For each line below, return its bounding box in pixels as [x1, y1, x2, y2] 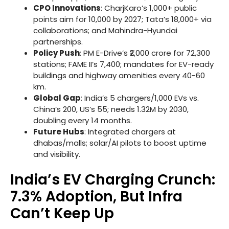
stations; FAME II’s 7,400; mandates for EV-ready [33, 58, 214, 70]
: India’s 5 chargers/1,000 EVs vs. [81, 92, 199, 103]
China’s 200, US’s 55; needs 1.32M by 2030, [33, 103, 189, 114]
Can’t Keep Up [10, 203, 114, 224]
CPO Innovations [33, 2, 101, 13]
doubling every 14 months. [33, 114, 132, 126]
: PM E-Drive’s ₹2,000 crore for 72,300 [80, 47, 210, 58]
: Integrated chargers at [84, 126, 176, 137]
